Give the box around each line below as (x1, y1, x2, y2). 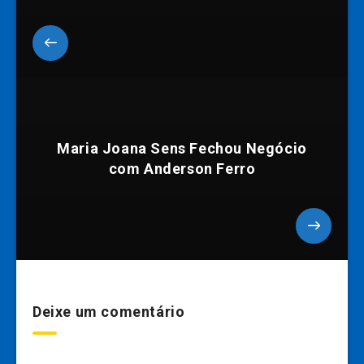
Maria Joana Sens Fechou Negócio (57, 140, 307, 158)
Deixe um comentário (32, 303, 185, 321)
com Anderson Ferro (108, 160, 256, 178)
